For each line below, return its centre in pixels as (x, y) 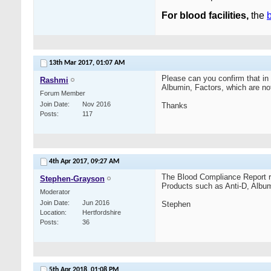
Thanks (175, 106)
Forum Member (63, 93)
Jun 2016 (96, 203)
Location (52, 213)
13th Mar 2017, (73, 63)
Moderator (55, 192)
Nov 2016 (96, 104)
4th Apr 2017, (70, 162)
